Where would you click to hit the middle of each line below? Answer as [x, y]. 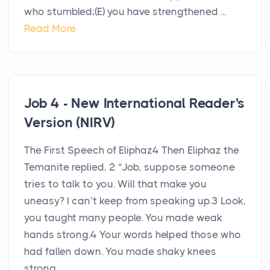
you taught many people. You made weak [123, 218]
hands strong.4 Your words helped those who [133, 235]
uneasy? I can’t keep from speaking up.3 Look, [135, 201]
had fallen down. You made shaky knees [120, 252]
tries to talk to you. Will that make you [115, 184]
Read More [50, 29]
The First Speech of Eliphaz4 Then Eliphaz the [132, 150]
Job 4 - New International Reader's [135, 104]
